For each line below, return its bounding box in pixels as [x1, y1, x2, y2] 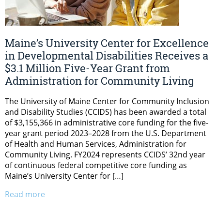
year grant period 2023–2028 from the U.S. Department [5, 128, 206, 139]
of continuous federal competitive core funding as [5, 160, 187, 171]
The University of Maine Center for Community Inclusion [5, 96, 209, 107]
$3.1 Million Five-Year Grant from [5, 61, 170, 76]
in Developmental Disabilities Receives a [5, 48, 208, 63]
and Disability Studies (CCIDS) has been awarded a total [5, 107, 206, 118]
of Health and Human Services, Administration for [5, 139, 186, 150]
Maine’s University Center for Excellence [5, 36, 209, 50]
